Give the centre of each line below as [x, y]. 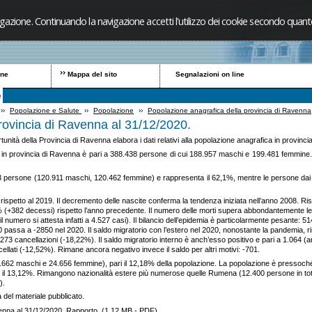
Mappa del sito [93, 74]
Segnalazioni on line [210, 74]
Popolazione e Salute [46, 110]
